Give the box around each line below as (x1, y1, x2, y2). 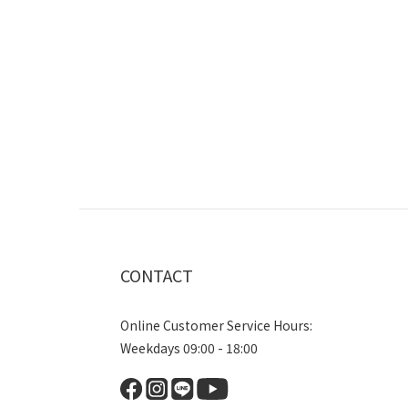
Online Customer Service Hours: (120, 316, 312, 334)
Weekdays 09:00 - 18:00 (120, 339, 258, 357)
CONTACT (120, 263, 193, 287)
